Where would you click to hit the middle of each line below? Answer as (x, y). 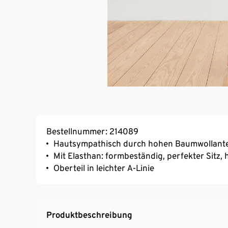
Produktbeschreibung (89, 215)
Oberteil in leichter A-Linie (104, 168)
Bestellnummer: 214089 (92, 131)
